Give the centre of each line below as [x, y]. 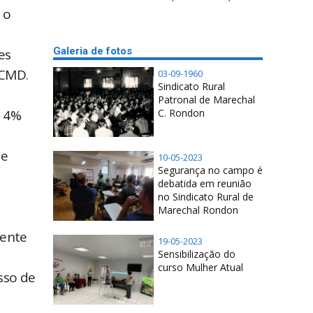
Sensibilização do [197, 254]
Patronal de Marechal [206, 100]
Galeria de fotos [93, 51]
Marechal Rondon [198, 210]
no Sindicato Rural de [206, 197]
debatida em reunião [205, 183]
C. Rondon [181, 113]
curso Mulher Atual [201, 267]
